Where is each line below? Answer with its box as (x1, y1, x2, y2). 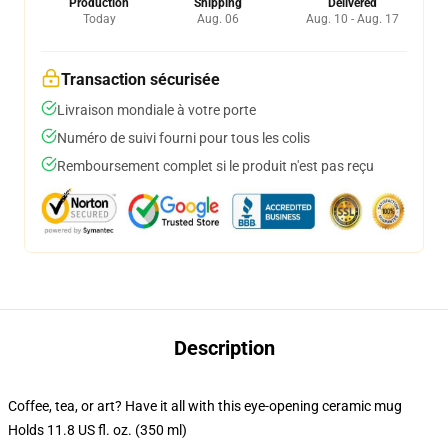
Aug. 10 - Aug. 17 (306, 12, 399, 26)
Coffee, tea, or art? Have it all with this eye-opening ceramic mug (8, 398, 402, 414)
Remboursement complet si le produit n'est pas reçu (57, 158, 374, 174)
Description (173, 336, 275, 360)
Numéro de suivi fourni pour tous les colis (57, 130, 310, 146)
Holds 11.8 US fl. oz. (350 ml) (8, 422, 187, 438)
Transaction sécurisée (61, 70, 220, 89)
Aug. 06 (196, 12, 239, 26)
